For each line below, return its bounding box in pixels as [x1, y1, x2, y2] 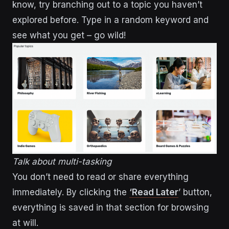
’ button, [178, 187, 212, 197]
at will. [12, 217, 41, 228]
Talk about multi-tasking [12, 156, 111, 167]
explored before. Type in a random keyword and [12, 15, 209, 26]
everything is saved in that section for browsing [12, 202, 209, 213]
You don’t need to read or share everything [12, 171, 189, 182]
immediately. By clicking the [12, 187, 129, 197]
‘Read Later [129, 187, 178, 197]
